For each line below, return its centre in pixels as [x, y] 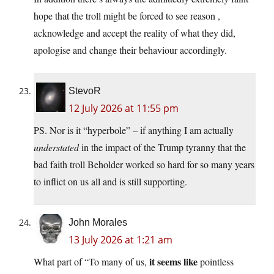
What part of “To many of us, [91, 262]
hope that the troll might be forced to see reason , [127, 16]
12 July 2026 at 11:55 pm [124, 109]
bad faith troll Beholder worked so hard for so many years [144, 165]
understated [56, 147]
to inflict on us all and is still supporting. [110, 182]
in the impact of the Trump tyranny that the [162, 147]
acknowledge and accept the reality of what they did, [135, 33]
